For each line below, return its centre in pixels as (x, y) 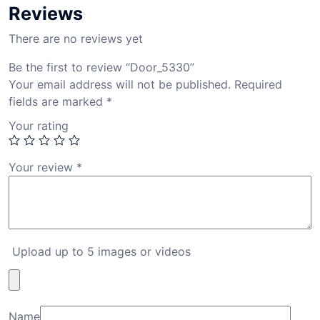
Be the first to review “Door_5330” (101, 67)
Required (258, 85)
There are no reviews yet (76, 39)
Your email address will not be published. (120, 85)
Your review (42, 167)
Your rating (39, 126)
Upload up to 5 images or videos (101, 252)
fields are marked (57, 102)
